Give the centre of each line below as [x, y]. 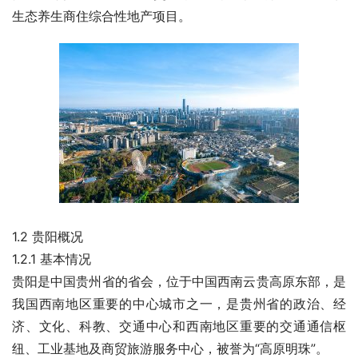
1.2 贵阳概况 [48, 237]
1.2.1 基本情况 [52, 259]
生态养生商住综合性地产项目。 [101, 16]
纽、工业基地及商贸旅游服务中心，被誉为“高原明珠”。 [170, 348]
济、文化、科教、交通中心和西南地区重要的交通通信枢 [179, 326]
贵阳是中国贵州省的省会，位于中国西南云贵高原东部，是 [179, 281]
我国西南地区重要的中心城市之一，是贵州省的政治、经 [179, 304]
